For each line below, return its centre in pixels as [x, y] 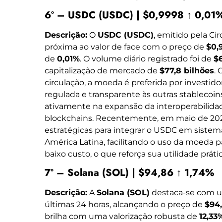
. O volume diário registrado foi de [147, 58]
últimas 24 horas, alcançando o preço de [125, 205]
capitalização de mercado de [102, 70]
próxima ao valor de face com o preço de [125, 47]
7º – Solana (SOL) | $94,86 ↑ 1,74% [129, 173]
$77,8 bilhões [187, 70]
